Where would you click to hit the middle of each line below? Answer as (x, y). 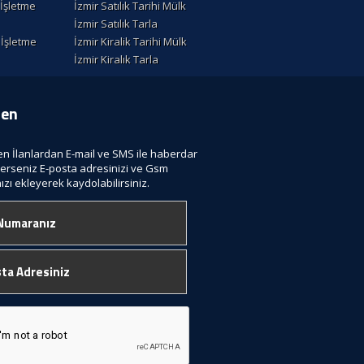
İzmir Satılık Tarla (116, 24)
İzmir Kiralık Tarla (116, 60)
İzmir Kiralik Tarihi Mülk (130, 42)
